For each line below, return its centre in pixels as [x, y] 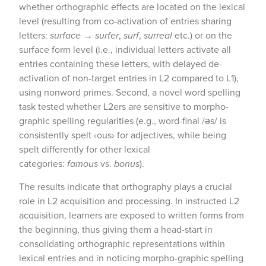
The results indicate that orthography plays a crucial [126, 187]
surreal [158, 36]
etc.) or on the [202, 36]
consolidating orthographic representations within [122, 244]
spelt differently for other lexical [85, 150]
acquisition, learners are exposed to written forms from [132, 216]
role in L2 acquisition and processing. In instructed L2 [129, 201]
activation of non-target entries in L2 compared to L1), [129, 78]
